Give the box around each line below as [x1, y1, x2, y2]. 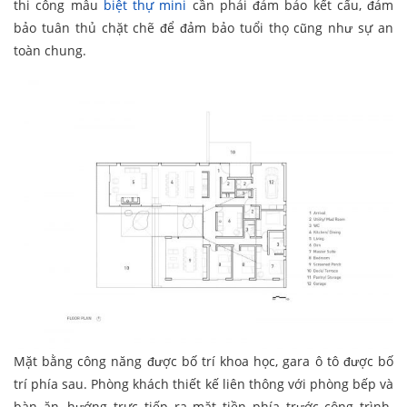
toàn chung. [14, 41, 86, 59]
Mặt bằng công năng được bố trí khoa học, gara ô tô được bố [14, 352, 393, 370]
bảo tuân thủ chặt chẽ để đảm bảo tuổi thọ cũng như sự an [14, 18, 393, 36]
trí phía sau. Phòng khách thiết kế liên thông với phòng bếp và [14, 374, 393, 392]
